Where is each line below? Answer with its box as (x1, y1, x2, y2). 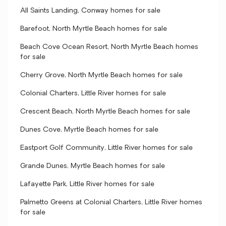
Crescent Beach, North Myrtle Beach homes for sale (20, 108, 190, 116)
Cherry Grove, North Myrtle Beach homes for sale (20, 72, 183, 79)
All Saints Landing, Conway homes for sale (20, 7, 160, 15)
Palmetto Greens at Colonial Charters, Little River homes (20, 199, 202, 206)
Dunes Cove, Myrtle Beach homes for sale (20, 126, 158, 134)
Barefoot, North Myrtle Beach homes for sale (20, 25, 167, 33)
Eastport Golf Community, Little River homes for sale (20, 144, 193, 152)
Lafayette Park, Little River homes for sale (20, 181, 154, 188)
